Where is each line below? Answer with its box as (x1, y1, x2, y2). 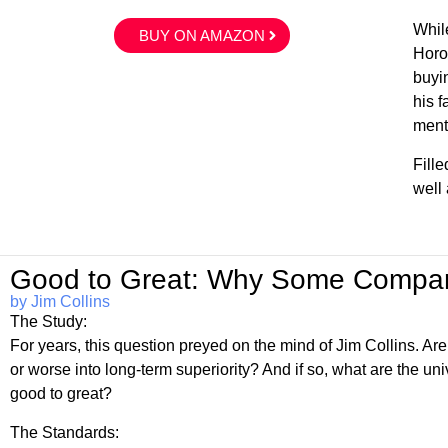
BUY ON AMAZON (138, 27, 265, 45)
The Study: (10, 313, 88, 331)
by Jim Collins (10, 293, 111, 311)
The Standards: (10, 423, 120, 441)
